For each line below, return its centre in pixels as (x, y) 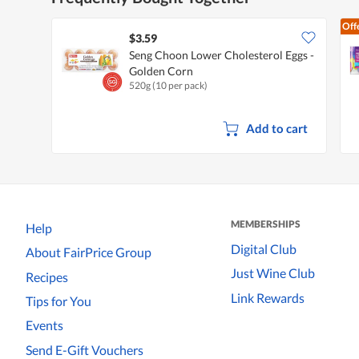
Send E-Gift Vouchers (85, 349)
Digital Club (264, 248)
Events (44, 325)
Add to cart (276, 128)
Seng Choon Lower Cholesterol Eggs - (222, 54)
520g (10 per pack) (168, 85)
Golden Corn (161, 71)
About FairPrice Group (89, 252)
